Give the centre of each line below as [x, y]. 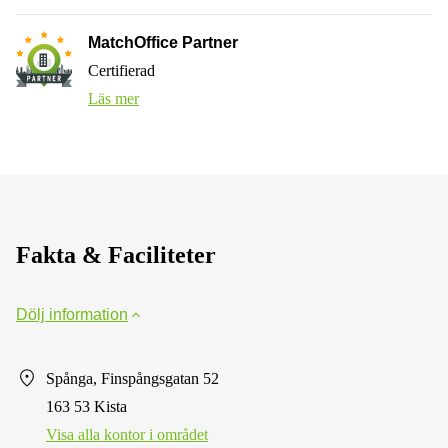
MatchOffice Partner [163, 42]
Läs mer [113, 98]
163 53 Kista [86, 406]
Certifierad [121, 70]
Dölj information [72, 314]
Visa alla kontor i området [127, 434]
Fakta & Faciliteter [116, 254]
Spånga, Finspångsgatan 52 [132, 378]
